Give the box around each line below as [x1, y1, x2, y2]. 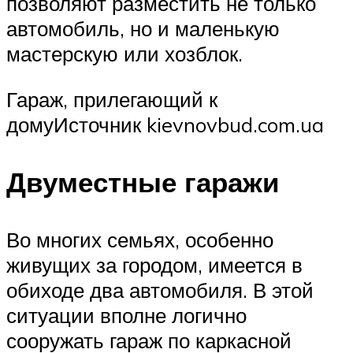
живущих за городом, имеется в [6, 252, 303, 278]
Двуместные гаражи [6, 165, 280, 200]
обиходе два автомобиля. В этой [6, 277, 314, 303]
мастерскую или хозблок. [6, 41, 243, 67]
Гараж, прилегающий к [6, 86, 217, 112]
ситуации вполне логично [6, 303, 247, 329]
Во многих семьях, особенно [6, 227, 273, 253]
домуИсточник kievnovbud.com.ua [6, 111, 324, 137]
